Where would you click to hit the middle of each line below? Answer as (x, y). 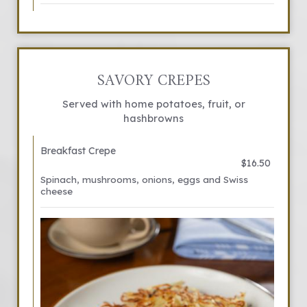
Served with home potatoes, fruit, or (153, 104)
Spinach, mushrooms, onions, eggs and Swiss (144, 179)
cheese (57, 191)
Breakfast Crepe (78, 151)
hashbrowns (153, 118)
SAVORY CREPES (153, 81)
